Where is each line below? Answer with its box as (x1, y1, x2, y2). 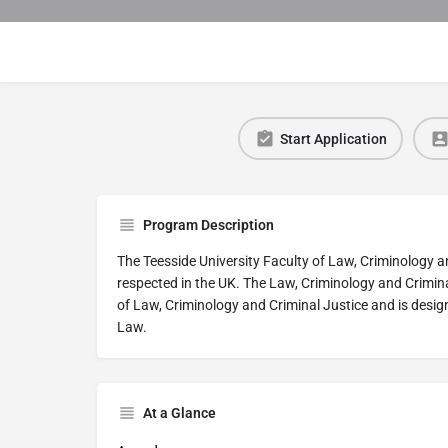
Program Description (143, 217, 274, 234)
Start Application (279, 130, 387, 147)
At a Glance (143, 405, 216, 422)
